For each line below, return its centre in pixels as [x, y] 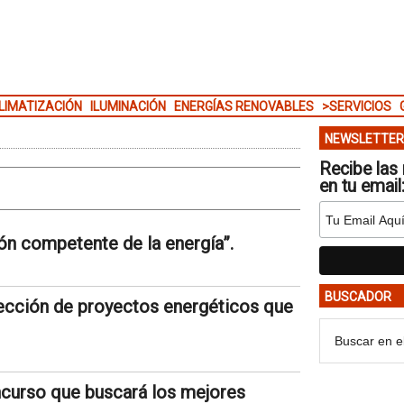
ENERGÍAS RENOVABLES [243, 106]
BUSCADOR [358, 297]
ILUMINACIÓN [128, 106]
